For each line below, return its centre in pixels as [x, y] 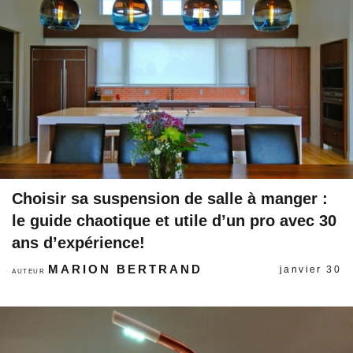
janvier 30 [310, 269]
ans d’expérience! [78, 243]
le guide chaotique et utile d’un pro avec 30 [174, 221]
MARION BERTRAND [126, 269]
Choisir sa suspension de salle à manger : [170, 199]
